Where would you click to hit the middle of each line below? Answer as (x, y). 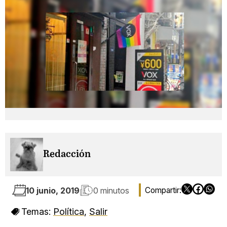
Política (69, 212)
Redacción (67, 155)
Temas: (37, 212)
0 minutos (111, 190)
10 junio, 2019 (53, 190)
